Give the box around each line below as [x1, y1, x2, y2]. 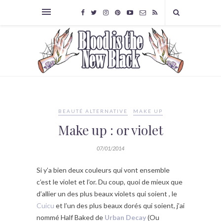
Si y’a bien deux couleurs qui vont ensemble [37, 166, 170, 175]
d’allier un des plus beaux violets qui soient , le [37, 189, 177, 198]
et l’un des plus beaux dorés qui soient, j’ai [54, 201, 184, 210]
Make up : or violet [58, 121, 163, 139]
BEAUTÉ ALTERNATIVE [58, 108, 128, 114]
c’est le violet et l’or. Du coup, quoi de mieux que [37, 178, 183, 186]
